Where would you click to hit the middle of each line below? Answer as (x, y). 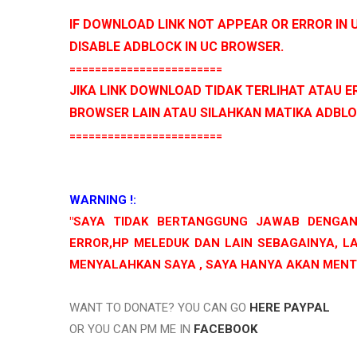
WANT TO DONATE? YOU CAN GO (159, 308)
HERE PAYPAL (290, 308)
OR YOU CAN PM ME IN (131, 329)
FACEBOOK (226, 329)
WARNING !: (103, 200)
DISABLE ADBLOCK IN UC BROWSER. (177, 47)
